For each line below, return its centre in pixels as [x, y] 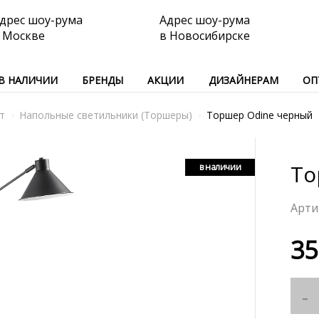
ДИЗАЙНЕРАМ [243, 80]
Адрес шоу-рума [205, 20]
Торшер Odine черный [260, 115]
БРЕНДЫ [103, 80]
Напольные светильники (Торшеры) [106, 115]
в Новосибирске [205, 36]
